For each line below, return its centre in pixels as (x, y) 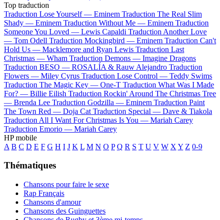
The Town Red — (33, 111)
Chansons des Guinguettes (65, 211)
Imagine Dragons (169, 58)
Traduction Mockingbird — (93, 40)
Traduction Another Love (167, 31)
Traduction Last (160, 49)
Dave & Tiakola (187, 111)
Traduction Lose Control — (125, 76)
